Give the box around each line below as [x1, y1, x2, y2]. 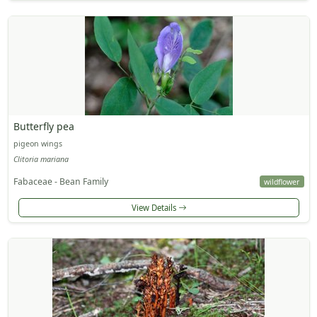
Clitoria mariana [13, 154, 69, 164]
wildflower [264, 176, 300, 187]
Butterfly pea [13, 120, 74, 134]
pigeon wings [13, 139, 62, 149]
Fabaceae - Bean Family [13, 175, 108, 188]
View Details [131, 202, 178, 213]
